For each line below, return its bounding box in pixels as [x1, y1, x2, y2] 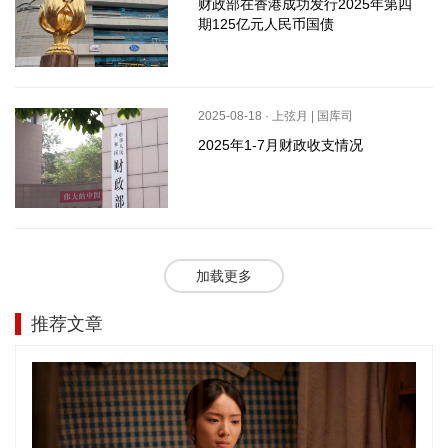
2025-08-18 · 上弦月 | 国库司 [197, 109, 353, 124]
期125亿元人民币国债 [197, 16, 334, 33]
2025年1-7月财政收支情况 [197, 137, 363, 154]
